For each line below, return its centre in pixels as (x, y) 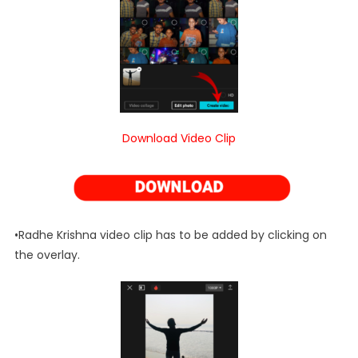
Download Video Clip (179, 138)
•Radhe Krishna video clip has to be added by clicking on (170, 235)
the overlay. (47, 255)
